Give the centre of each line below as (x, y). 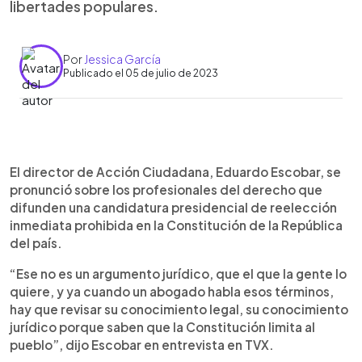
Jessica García (122, 59)
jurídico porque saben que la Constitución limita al (162, 326)
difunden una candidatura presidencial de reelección (173, 207)
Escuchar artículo (122, 170)
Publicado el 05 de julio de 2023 (141, 73)
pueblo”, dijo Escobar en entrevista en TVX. (142, 344)
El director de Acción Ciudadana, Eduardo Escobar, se (175, 171)
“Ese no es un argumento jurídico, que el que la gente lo (178, 273)
